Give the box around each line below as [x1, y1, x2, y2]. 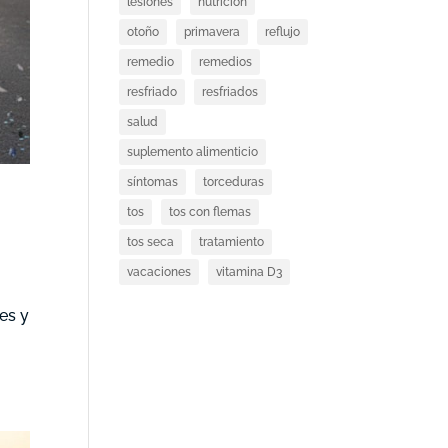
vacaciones [127, 265, 192, 279]
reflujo [265, 25, 301, 39]
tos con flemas [169, 205, 252, 219]
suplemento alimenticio [127, 145, 259, 159]
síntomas [127, 175, 179, 189]
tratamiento [199, 235, 265, 249]
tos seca [127, 235, 175, 249]
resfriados [202, 85, 259, 99]
